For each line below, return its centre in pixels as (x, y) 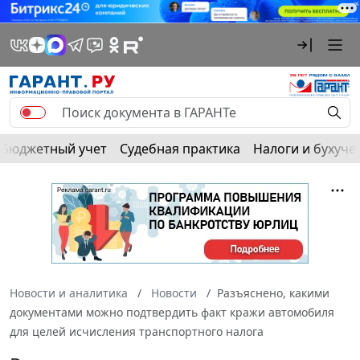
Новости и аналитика (69, 292)
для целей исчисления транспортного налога (137, 331)
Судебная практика (180, 148)
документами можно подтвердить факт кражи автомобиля (172, 312)
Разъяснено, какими (273, 292)
